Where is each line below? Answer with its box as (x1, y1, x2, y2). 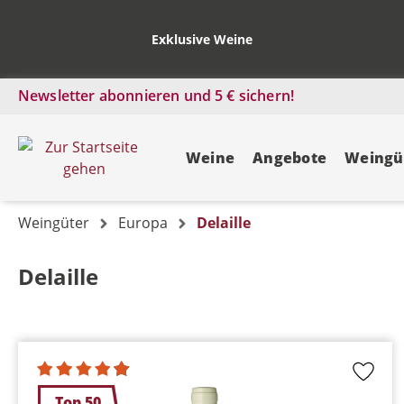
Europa (118, 213, 168, 233)
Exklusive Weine (151, 31, 252, 48)
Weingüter (18, 213, 89, 233)
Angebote (252, 148, 327, 168)
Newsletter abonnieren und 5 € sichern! (18, 86, 295, 106)
